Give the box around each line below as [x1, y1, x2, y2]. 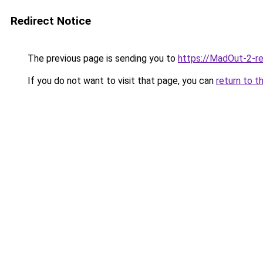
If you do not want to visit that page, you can [25, 75, 216, 86]
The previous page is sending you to [25, 53, 178, 64]
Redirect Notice [11, 14, 91, 28]
